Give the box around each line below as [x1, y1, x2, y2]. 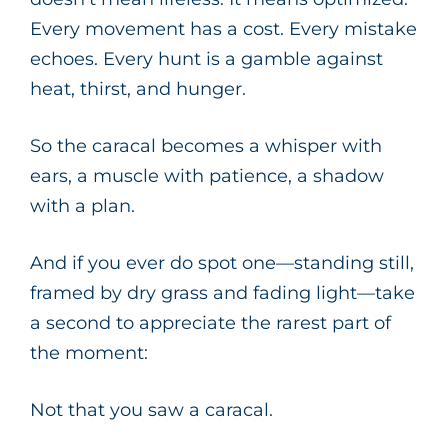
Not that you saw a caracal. [30, 399, 273, 422]
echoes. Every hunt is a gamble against [30, 48, 383, 71]
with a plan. [30, 195, 135, 218]
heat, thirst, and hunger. [30, 78, 246, 101]
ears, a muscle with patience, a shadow [30, 165, 384, 188]
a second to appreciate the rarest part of [30, 312, 391, 335]
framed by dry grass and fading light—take [30, 282, 415, 305]
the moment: [30, 342, 148, 365]
